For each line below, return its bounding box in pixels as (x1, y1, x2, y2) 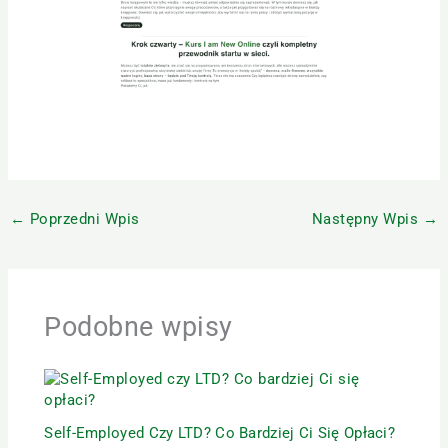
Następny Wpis (311, 209, 423, 228)
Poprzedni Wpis (25, 209, 140, 228)
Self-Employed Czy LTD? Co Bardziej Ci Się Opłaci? (44, 424, 396, 443)
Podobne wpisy (44, 310, 233, 343)
